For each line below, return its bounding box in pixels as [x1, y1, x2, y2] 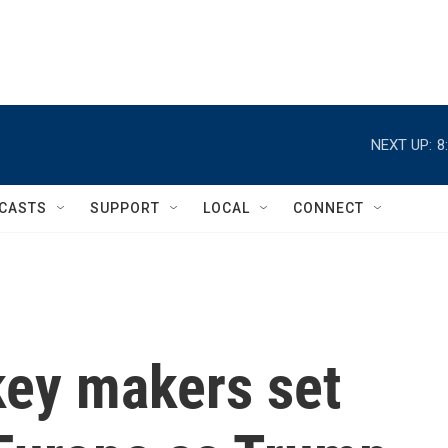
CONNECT [293, 200, 364, 216]
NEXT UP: [371, 135, 432, 154]
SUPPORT [90, 200, 160, 216]
